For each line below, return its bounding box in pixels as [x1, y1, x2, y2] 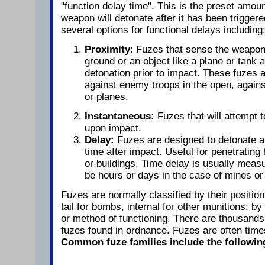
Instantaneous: [85, 110, 154, 122]
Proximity [85, 44, 130, 56]
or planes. [85, 91, 128, 103]
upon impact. [85, 122, 141, 134]
